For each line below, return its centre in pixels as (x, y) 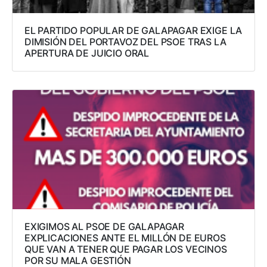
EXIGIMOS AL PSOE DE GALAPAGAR (105, 227)
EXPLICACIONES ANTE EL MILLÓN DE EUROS (125, 238)
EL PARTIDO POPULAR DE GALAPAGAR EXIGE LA (133, 31)
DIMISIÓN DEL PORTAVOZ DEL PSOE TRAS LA (125, 42)
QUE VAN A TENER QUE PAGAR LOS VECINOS (126, 249)
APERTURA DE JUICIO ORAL (87, 53)
